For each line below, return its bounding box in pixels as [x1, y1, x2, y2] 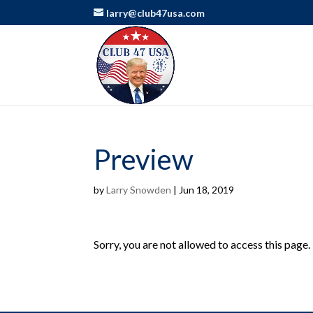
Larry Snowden [106, 184, 172, 196]
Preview [94, 143, 194, 176]
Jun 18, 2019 [179, 184, 235, 196]
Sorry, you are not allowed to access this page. [94, 238, 311, 251]
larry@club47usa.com [106, 6, 205, 19]
